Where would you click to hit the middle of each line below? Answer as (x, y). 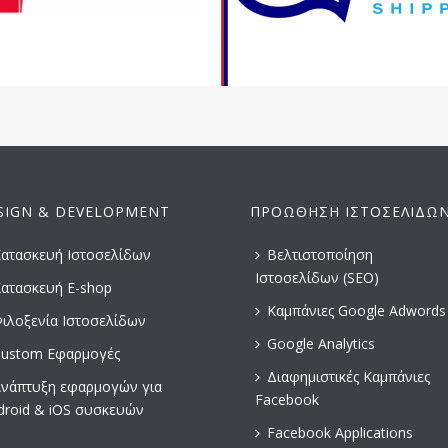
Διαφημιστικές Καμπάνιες (348, 376)
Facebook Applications (340, 432)
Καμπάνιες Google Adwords (356, 310)
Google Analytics (321, 343)
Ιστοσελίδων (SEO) (317, 277)
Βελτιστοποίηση (320, 254)
